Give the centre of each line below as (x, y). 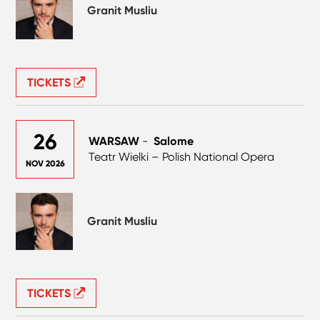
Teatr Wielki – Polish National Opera (182, 156)
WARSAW (114, 141)
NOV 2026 (45, 163)
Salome (174, 141)
